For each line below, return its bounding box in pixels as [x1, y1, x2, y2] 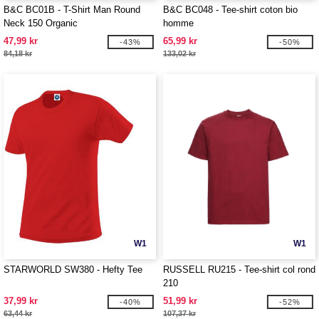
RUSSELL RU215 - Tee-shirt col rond [163, 264, 315, 275]
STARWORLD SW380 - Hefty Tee [4, 264, 142, 275]
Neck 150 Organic [4, 18, 78, 28]
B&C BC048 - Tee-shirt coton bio [163, 4, 298, 15]
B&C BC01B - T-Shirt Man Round [4, 4, 140, 15]
